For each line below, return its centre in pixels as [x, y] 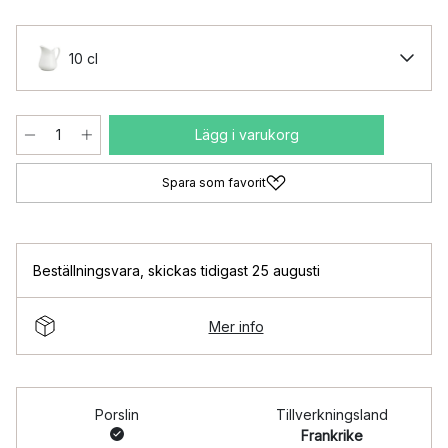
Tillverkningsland [331, 414]
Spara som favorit [214, 182]
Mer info [236, 326]
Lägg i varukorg [246, 134]
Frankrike [331, 435]
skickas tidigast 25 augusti [234, 270]
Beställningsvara [86, 270]
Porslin [116, 414]
